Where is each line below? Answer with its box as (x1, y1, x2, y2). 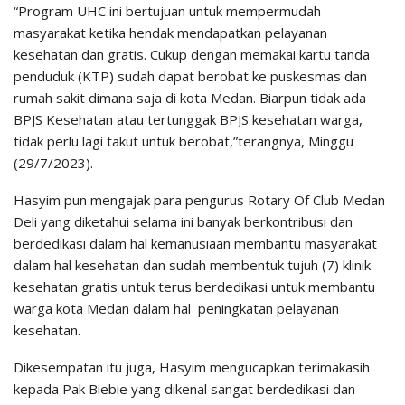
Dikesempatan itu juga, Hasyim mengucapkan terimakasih (14, 358, 370, 377)
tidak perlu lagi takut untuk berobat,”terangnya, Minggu (14, 132, 353, 151)
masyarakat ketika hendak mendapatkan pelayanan (14, 24, 327, 42)
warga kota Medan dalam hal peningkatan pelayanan (14, 299, 339, 318)
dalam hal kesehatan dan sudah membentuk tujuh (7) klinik (14, 256, 371, 275)
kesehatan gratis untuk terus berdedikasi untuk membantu (14, 278, 375, 297)
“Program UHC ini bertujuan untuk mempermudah (14, 2, 321, 21)
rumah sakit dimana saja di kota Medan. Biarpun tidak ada (14, 89, 366, 108)
